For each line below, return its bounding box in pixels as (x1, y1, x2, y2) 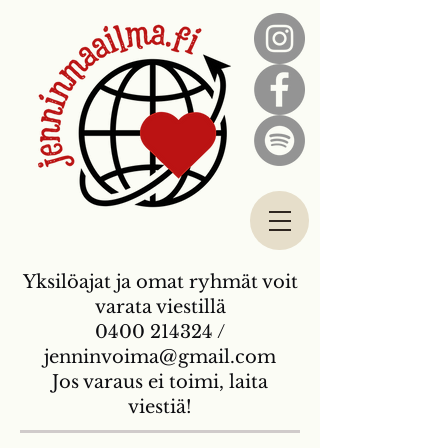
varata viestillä (94, 296, 226, 318)
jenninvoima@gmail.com (44, 346, 276, 368)
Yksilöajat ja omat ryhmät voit (22, 271, 298, 293)
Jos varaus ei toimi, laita (52, 371, 268, 393)
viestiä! (128, 396, 192, 418)
